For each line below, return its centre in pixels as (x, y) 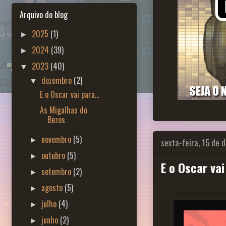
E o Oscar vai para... (69, 94)
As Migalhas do (63, 110)
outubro (54, 155)
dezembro (58, 80)
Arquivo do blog (44, 14)
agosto (53, 187)
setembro (58, 171)
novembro (58, 139)
